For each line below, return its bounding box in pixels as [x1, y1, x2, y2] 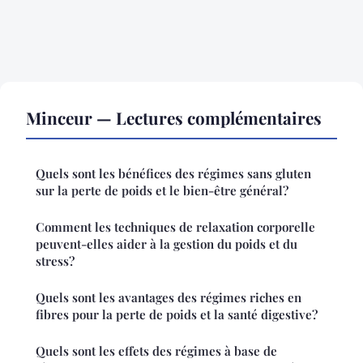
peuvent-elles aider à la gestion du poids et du [36, 235, 297, 252]
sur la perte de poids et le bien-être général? [36, 181, 288, 199]
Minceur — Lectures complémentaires [26, 105, 322, 129]
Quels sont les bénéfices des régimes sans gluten [36, 164, 311, 181]
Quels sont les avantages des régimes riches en [36, 288, 301, 305]
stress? [36, 252, 75, 269]
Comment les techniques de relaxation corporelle [36, 218, 315, 235]
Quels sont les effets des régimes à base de [36, 342, 277, 359]
